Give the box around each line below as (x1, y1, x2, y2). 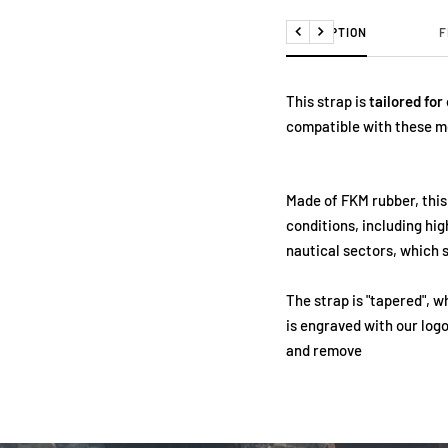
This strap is (285, 91, 366, 110)
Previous (296, 33, 354, 51)
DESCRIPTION (285, 24, 367, 39)
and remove (285, 340, 362, 359)
